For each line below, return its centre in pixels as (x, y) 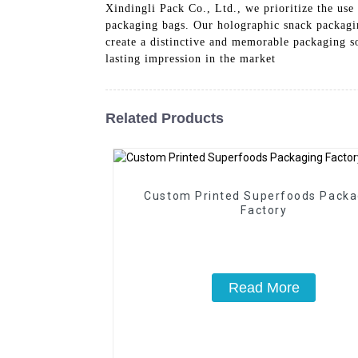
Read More (264, 287)
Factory (264, 210)
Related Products (165, 118)
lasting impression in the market (191, 58)
